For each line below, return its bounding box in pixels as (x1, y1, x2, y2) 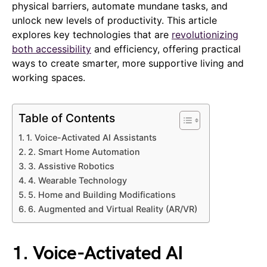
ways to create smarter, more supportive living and (12, 57, 244, 69)
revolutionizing (172, 28, 238, 41)
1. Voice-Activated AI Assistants (26, 132, 157, 142)
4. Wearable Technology (27, 175, 127, 185)
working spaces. (12, 71, 85, 83)
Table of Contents (18, 111, 115, 126)
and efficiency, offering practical (91, 42, 241, 55)
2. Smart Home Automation (27, 146, 140, 157)
